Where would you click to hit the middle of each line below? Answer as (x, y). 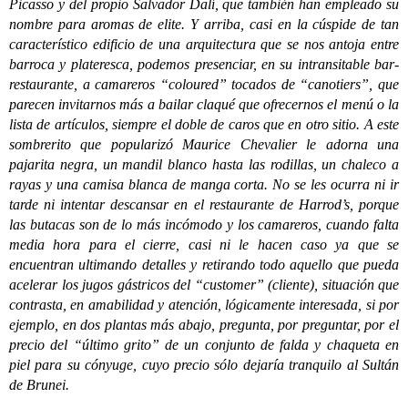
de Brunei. (39, 385)
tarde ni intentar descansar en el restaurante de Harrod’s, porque (204, 204)
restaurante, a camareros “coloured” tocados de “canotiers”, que (204, 84)
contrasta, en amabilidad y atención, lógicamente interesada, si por (204, 305)
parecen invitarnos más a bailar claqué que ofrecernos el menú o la (204, 104)
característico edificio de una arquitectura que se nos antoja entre (204, 44)
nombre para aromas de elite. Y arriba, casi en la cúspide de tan (204, 24)
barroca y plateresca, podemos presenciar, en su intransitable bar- (204, 64)
